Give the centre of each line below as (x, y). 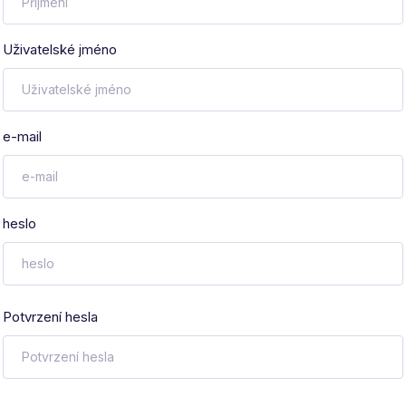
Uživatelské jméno (60, 50)
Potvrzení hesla (51, 317)
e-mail (23, 137)
